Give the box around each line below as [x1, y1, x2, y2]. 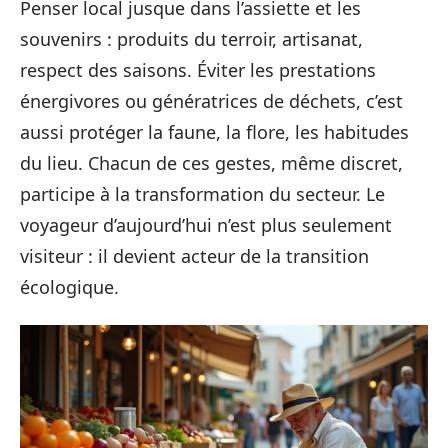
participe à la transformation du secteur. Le [20, 181, 385, 206]
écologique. [20, 274, 119, 299]
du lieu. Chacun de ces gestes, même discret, [20, 150, 403, 175]
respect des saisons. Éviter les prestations [20, 57, 376, 82]
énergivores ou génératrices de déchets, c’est [20, 88, 403, 113]
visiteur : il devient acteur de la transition [20, 243, 369, 268]
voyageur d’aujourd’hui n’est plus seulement [20, 212, 392, 237]
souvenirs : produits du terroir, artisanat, [20, 26, 363, 51]
